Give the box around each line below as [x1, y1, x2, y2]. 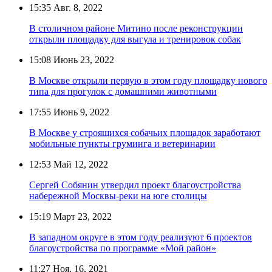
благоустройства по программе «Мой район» [29, 242, 216, 253]
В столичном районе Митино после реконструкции [29, 22, 243, 33]
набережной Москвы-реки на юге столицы [29, 190, 207, 201]
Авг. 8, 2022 [51, 2, 103, 13]
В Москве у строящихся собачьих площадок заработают [29, 127, 260, 138]
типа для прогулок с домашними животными [29, 86, 217, 97]
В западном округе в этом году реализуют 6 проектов [29, 231, 252, 242]
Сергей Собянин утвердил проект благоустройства [29, 179, 241, 190]
